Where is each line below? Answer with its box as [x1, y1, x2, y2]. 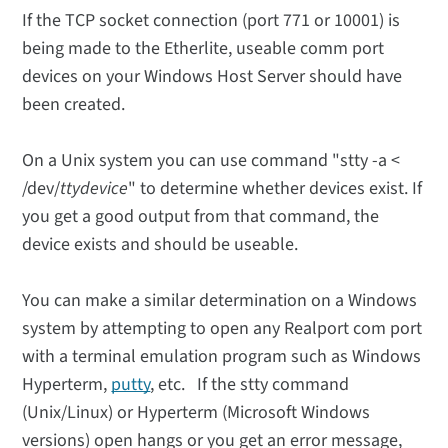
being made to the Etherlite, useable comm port [22, 36, 385, 62]
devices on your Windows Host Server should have [22, 64, 403, 90]
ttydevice [60, 176, 129, 202]
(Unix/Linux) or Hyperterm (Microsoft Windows [22, 400, 371, 426]
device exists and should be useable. [22, 232, 299, 258]
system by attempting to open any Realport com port [22, 316, 423, 342]
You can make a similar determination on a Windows [22, 288, 418, 314]
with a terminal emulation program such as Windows [22, 344, 422, 370]
